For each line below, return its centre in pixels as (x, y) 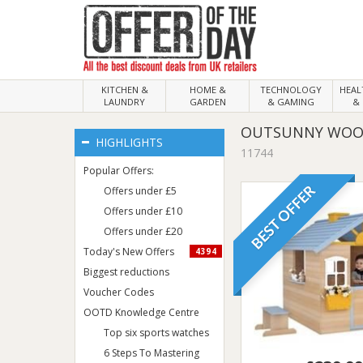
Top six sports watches (156, 333)
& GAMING (291, 102)
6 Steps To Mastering (152, 353)
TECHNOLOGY (291, 90)
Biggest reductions (126, 272)
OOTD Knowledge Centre (141, 312)
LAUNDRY (124, 102)
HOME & (207, 90)
